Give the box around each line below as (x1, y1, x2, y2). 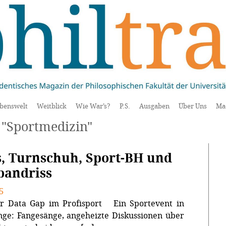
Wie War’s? (76, 101, 110, 111)
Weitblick (37, 101, 67, 111)
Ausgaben (139, 101, 169, 111)
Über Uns (179, 101, 207, 111)
